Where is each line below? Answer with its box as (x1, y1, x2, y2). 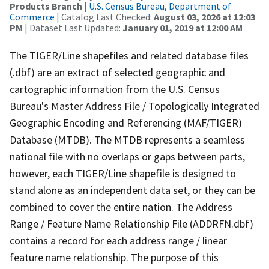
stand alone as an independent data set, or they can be (10, 183, 255, 197)
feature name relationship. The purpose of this (10, 250, 219, 264)
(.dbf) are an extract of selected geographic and (10, 65, 225, 79)
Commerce (10, 10, 55, 23)
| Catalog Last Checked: (55, 10, 154, 23)
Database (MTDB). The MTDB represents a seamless (10, 132, 245, 147)
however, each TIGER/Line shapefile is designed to (10, 166, 236, 180)
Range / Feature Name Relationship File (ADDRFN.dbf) (10, 216, 253, 231)
